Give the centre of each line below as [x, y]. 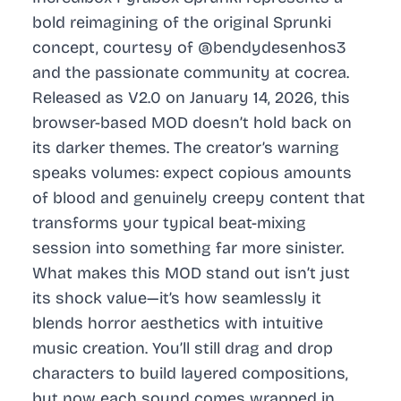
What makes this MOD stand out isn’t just [191, 273]
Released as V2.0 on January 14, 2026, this [191, 98]
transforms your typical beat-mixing [169, 223]
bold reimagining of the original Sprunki [182, 23]
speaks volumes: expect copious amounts [192, 173]
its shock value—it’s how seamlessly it [177, 299]
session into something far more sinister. [188, 248]
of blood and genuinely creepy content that [199, 198]
